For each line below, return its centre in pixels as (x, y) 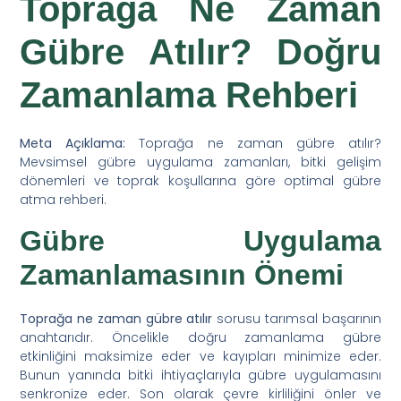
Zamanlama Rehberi (189, 94)
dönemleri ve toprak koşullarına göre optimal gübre (200, 180)
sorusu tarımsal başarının (297, 318)
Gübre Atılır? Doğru (200, 51)
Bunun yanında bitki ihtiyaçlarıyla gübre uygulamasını (200, 375)
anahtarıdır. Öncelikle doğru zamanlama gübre (200, 337)
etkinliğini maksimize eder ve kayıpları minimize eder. (200, 356)
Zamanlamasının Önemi (182, 274)
